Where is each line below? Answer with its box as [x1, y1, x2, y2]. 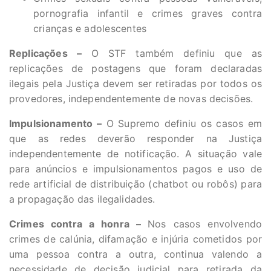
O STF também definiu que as [81, 47, 263, 60]
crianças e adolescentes [33, 22, 147, 35]
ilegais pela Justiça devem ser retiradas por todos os [9, 77, 262, 90]
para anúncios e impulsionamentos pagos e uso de [9, 163, 262, 175]
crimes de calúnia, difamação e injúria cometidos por [9, 233, 262, 246]
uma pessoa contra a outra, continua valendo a [9, 248, 262, 261]
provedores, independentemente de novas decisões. [9, 93, 253, 105]
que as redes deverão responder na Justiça [9, 132, 262, 145]
